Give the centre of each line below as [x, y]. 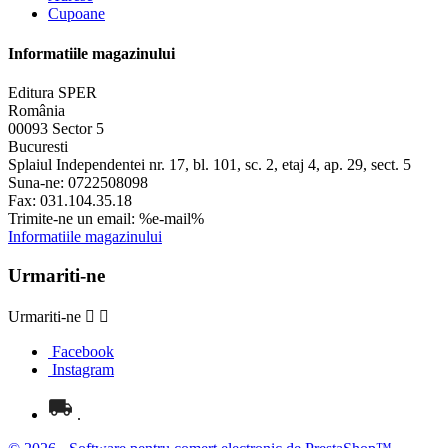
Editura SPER [52, 92]
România [36, 110]
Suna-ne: [38, 182]
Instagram [83, 370]
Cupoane [76, 14]
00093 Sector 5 [56, 128]
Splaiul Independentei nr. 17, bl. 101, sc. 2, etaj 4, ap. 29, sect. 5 [209, 164]
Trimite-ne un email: [73, 218]
